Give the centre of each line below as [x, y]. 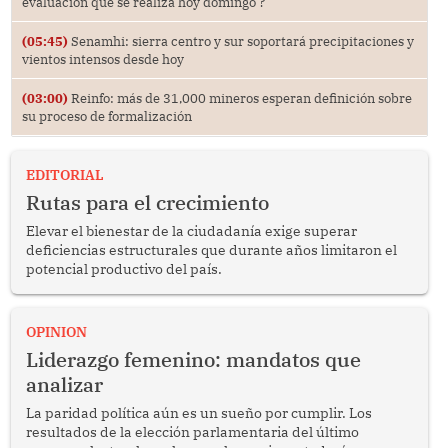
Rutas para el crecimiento [147, 202]
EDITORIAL [64, 174]
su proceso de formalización [106, 115]
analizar [64, 384]
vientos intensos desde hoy [102, 58]
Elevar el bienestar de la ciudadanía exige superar [191, 230]
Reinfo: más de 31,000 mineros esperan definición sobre [239, 97]
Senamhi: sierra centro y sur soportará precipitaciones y [240, 40]
